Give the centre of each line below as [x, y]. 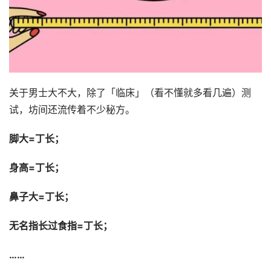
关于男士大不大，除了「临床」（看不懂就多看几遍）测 [130, 93]
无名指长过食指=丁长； [61, 226]
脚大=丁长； [37, 139]
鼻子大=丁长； [41, 197]
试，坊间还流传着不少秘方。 [72, 109]
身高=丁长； [37, 168]
